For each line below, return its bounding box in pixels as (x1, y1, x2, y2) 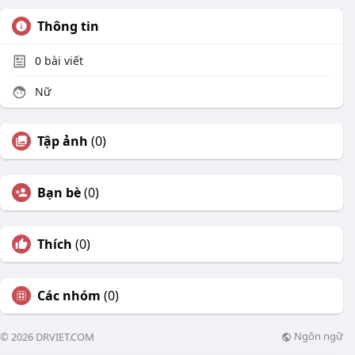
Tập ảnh (37, 132, 88, 150)
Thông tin (37, 17, 99, 35)
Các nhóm (37, 287, 101, 304)
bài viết (41, 53, 83, 68)
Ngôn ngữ (292, 329, 343, 344)
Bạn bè (37, 184, 81, 201)
